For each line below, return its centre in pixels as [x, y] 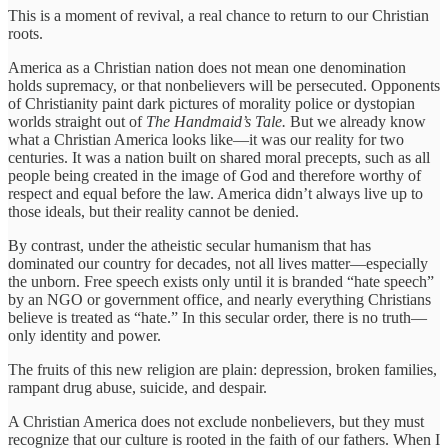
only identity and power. [84, 335]
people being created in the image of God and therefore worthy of [214, 175]
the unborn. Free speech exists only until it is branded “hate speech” [221, 281]
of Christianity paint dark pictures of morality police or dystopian [211, 103]
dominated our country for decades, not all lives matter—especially [218, 263]
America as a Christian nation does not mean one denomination [207, 67]
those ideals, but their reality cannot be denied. [153, 211]
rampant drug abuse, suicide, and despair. [137, 387]
